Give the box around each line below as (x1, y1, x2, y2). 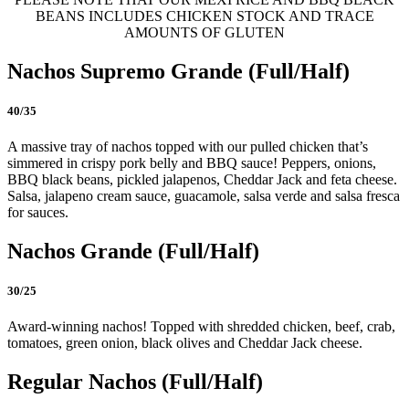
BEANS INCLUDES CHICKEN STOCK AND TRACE (35, 7, 374, 24)
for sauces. (7, 204, 68, 221)
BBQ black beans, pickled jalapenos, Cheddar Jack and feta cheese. (7, 172, 397, 188)
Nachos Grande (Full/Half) (7, 238, 259, 263)
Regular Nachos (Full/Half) (7, 370, 263, 394)
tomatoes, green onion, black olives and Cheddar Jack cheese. (7, 335, 362, 351)
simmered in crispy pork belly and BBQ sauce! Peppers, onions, (7, 155, 376, 172)
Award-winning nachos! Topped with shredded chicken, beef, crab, (7, 319, 395, 335)
